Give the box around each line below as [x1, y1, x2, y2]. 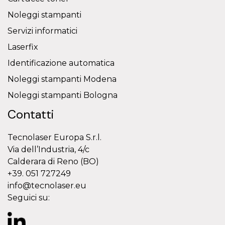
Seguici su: [8, 193, 50, 203]
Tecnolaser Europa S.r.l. [8, 133, 101, 143]
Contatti [8, 106, 54, 123]
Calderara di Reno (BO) [8, 157, 99, 167]
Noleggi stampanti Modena [8, 74, 117, 84]
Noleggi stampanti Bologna [8, 90, 118, 100]
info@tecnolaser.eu [8, 181, 86, 191]
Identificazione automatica [8, 58, 115, 68]
